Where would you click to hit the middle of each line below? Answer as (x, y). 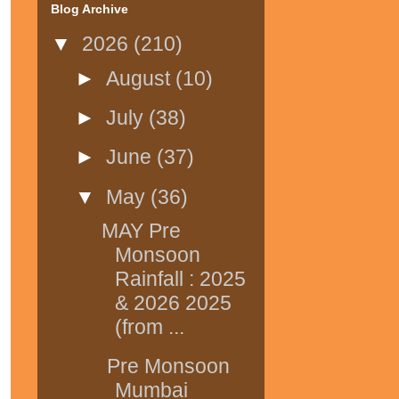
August (141, 78)
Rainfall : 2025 (180, 279)
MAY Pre (141, 231)
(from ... (149, 327)
